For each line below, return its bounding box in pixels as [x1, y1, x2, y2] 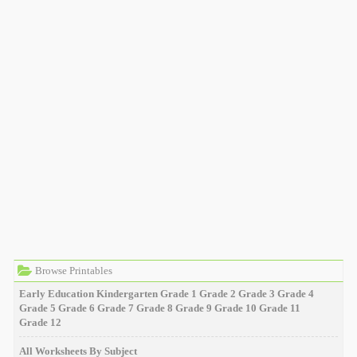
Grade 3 [237, 288, 275, 300]
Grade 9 [175, 302, 212, 314]
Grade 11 [258, 302, 300, 314]
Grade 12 [18, 316, 61, 328]
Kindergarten [96, 288, 158, 300]
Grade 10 [214, 302, 257, 314]
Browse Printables [32, 265, 112, 277]
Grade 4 [277, 288, 314, 300]
